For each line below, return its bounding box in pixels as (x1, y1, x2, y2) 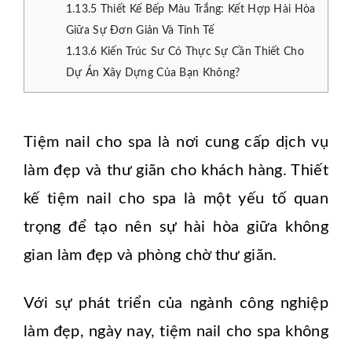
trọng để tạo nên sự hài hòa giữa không (24, 218, 328, 235)
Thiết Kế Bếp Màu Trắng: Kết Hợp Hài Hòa (97, 3, 316, 15)
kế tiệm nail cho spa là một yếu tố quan (24, 190, 328, 207)
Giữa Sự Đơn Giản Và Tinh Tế (65, 24, 214, 36)
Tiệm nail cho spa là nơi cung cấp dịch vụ (24, 134, 328, 150)
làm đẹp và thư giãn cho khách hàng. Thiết (24, 162, 328, 178)
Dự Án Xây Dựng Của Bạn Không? (65, 67, 240, 79)
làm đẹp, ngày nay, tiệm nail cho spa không (24, 323, 328, 339)
